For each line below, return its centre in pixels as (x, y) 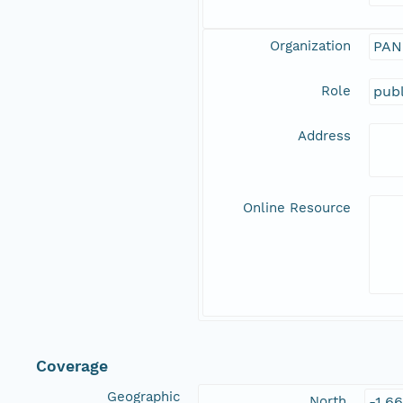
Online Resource (297, 208)
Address (324, 136)
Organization (310, 46)
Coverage (72, 367)
